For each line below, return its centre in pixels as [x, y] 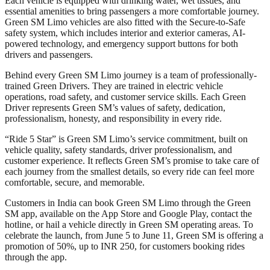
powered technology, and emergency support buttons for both [121, 43]
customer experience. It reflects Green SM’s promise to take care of [132, 160]
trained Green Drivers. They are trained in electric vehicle [114, 86]
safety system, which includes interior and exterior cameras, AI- [125, 33]
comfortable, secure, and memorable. [75, 182]
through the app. [36, 257]
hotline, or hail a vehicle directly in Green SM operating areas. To [129, 224]
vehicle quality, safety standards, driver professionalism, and [118, 149]
